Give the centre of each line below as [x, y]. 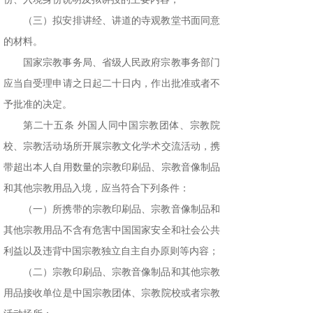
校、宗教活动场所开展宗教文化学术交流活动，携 [112, 147]
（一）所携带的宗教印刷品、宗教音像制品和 [122, 210]
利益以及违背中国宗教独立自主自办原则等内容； [111, 252]
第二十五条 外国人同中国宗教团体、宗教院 [122, 126]
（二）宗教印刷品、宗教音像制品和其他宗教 [122, 272]
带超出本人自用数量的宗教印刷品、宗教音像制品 [112, 168]
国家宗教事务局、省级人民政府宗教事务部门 [122, 63]
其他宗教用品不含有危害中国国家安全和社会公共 [112, 231]
